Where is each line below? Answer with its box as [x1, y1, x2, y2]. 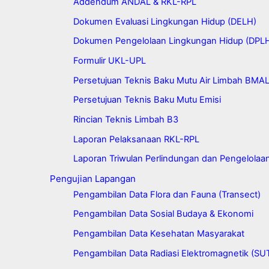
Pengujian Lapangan [49, 173, 136, 185]
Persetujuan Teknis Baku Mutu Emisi [73, 94, 221, 106]
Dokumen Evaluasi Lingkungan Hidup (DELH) [73, 16, 256, 27]
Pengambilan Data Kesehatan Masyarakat [73, 228, 244, 240]
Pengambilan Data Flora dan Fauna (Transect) [73, 189, 261, 200]
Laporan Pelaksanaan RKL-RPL [73, 133, 199, 145]
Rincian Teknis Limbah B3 [73, 114, 178, 125]
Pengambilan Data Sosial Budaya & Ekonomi [73, 208, 253, 220]
